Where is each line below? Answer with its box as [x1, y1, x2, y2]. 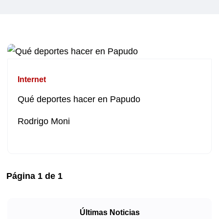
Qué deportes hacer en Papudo [18, 94, 140, 105]
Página [6, 171, 38, 181]
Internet [18, 75, 46, 84]
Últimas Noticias [79, 208, 140, 217]
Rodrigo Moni [18, 116, 70, 127]
